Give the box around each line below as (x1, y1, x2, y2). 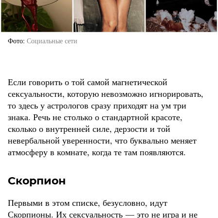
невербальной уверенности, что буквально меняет (8, 134, 197, 146)
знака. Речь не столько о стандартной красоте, (8, 111, 182, 123)
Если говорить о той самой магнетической (8, 76, 167, 88)
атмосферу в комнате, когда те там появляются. (8, 146, 186, 158)
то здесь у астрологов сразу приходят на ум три (8, 99, 186, 111)
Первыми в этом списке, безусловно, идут (8, 197, 167, 209)
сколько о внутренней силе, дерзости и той (8, 123, 170, 135)
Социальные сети (27, 36, 77, 46)
